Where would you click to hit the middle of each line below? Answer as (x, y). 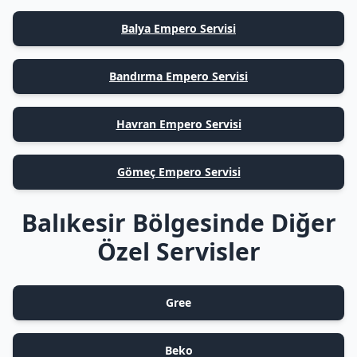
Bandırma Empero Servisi (178, 76)
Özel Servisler (178, 251)
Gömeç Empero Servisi (178, 172)
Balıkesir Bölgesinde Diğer (178, 223)
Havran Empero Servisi (178, 124)
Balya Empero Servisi (178, 28)
